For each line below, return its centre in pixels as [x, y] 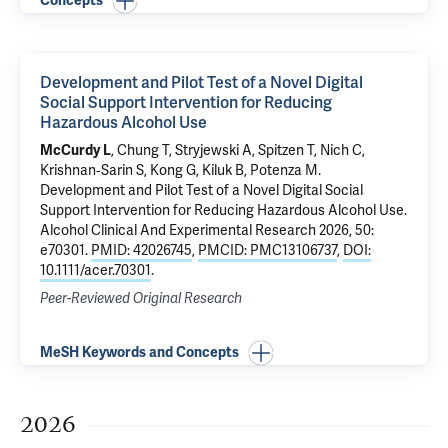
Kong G [173, 170]
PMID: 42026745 [141, 250]
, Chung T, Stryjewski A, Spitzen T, [215, 150]
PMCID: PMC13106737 [267, 250]
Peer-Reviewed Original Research [141, 298]
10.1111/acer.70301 [95, 270]
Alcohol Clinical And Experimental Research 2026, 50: [207, 230]
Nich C [341, 150]
